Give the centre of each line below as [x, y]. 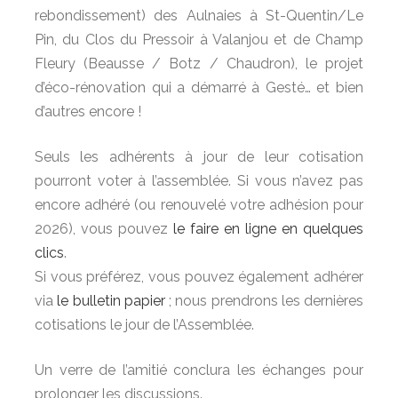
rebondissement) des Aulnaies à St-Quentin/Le [199, 16]
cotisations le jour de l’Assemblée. [144, 325]
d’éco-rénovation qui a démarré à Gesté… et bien [199, 88]
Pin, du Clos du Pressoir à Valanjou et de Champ [199, 40]
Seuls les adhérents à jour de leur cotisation [199, 157]
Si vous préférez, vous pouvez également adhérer [199, 277]
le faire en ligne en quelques [268, 229]
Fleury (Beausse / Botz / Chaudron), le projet [199, 64]
